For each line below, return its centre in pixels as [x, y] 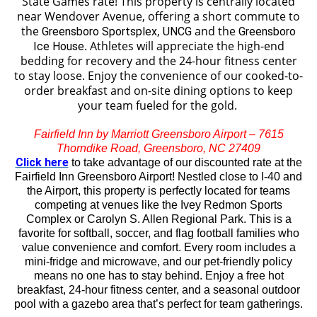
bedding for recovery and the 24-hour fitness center [158, 60]
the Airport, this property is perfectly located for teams [158, 190]
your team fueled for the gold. [158, 105]
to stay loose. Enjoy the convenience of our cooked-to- [158, 75]
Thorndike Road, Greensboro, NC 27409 [158, 148]
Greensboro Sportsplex [99, 31]
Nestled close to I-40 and [240, 176]
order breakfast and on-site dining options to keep [158, 90]
